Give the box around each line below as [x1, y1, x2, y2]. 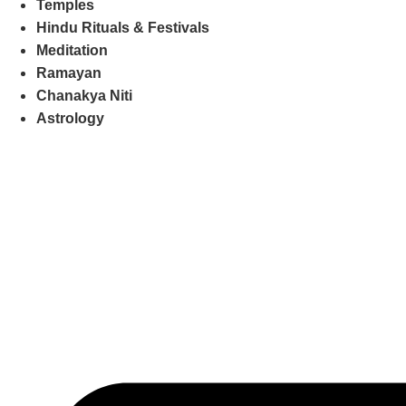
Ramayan [36, 65, 101, 81]
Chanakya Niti [36, 88, 132, 103]
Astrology [36, 111, 104, 126]
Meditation [36, 43, 108, 58]
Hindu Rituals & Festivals [36, 20, 209, 35]
